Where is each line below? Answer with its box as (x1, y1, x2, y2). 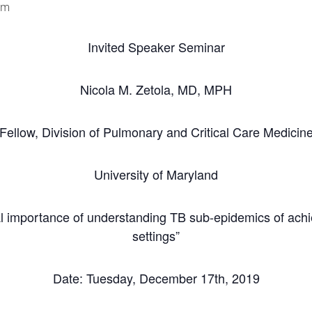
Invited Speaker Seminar (87, 38, 225, 56)
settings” (132, 226, 180, 244)
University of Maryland (94, 165, 218, 183)
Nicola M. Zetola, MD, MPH (80, 80, 232, 98)
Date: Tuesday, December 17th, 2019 (52, 269, 260, 287)
